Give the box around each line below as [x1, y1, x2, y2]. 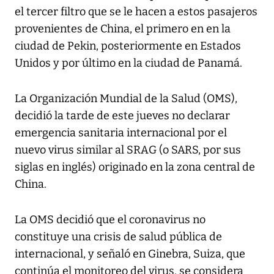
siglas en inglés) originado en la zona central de [15, 160, 255, 174]
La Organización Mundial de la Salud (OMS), [15, 92, 237, 106]
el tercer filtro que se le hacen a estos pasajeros [15, 5, 257, 19]
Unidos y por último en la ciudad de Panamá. [15, 56, 242, 70]
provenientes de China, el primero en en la [15, 22, 231, 36]
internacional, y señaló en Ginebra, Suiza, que [15, 247, 245, 261]
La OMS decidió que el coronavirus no [15, 213, 206, 227]
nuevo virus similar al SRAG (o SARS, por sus [15, 143, 241, 157]
